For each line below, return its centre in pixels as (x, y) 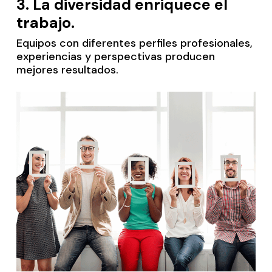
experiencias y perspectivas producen (115, 57)
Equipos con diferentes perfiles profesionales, (134, 43)
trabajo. (45, 23)
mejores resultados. (67, 70)
